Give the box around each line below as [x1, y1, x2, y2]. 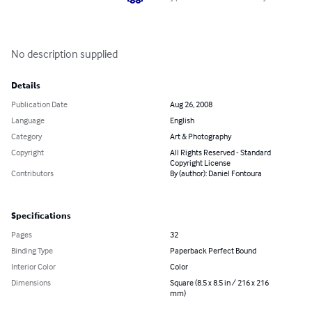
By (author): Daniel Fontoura [170, 168, 262, 179]
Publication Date [11, 99, 68, 110]
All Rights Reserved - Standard [170, 147, 271, 158]
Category [11, 131, 42, 142]
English [170, 115, 194, 126]
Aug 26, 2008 [170, 99, 212, 110]
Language [11, 115, 45, 126]
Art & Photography [170, 131, 231, 142]
